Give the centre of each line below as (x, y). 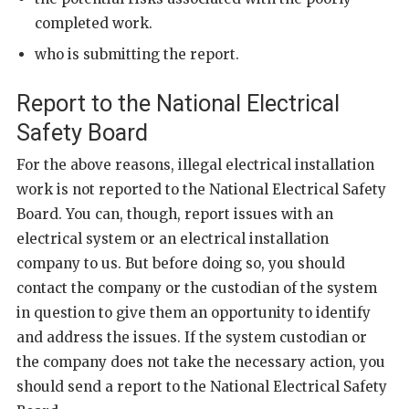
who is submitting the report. (137, 54)
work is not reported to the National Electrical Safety (201, 189)
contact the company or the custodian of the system (197, 288)
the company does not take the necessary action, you (201, 362)
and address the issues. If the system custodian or (192, 337)
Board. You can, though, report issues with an (175, 214)
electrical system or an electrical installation (173, 238)
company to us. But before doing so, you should (181, 263)
